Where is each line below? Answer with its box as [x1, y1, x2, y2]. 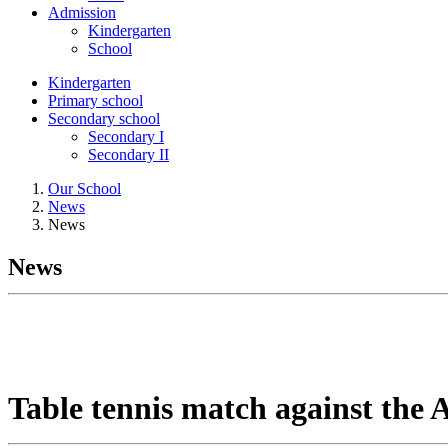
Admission [48, 4, 116, 21]
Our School [48, 180, 121, 197]
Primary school [48, 92, 143, 109]
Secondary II [88, 146, 169, 163]
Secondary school [48, 110, 160, 127]
